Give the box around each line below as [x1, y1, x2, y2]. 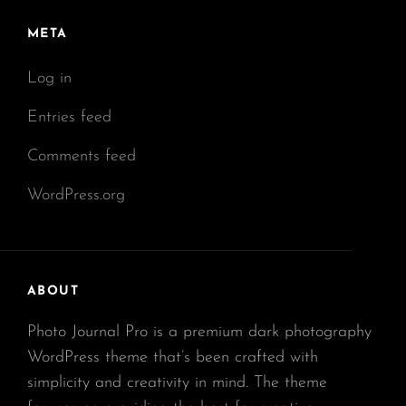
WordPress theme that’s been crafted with [27, 348, 318, 366]
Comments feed [27, 147, 136, 165]
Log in [27, 69, 72, 87]
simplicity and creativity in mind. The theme [27, 373, 327, 391]
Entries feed [27, 108, 111, 126]
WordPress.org [27, 186, 125, 204]
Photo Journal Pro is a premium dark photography [27, 323, 372, 341]
